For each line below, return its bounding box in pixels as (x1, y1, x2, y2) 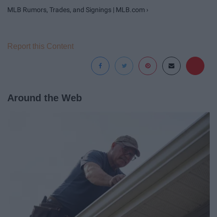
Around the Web (7, 93, 82, 104)
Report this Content (7, 42, 74, 51)
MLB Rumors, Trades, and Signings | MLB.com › (7, 6, 148, 14)
